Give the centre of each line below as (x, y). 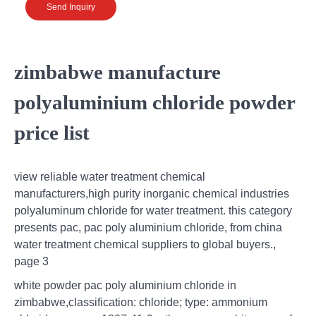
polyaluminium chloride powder (154, 103)
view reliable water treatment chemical (110, 176)
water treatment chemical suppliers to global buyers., (145, 244)
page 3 (31, 261)
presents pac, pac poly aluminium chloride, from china (148, 227)
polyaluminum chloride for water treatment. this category (153, 210)
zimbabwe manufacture (117, 72)
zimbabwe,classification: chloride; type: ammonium (141, 302)
